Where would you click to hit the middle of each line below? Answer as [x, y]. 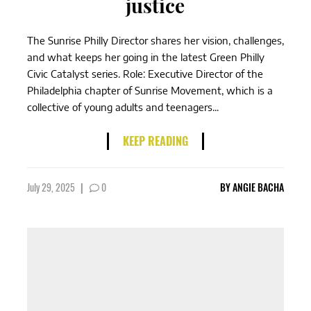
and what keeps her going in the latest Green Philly [145, 57]
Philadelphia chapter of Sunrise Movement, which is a [150, 90]
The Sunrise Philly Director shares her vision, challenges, [155, 40]
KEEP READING [155, 141]
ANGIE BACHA [259, 187]
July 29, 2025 [52, 187]
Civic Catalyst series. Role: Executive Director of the [145, 74]
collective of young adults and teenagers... [123, 107]
